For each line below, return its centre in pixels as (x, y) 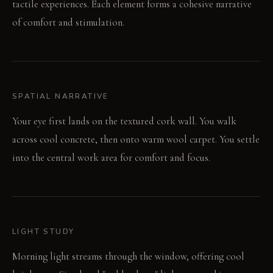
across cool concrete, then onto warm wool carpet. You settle (136, 140)
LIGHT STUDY (44, 232)
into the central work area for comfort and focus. (111, 158)
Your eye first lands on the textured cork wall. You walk (124, 121)
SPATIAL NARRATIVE (61, 97)
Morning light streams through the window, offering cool (128, 257)
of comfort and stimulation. (68, 23)
